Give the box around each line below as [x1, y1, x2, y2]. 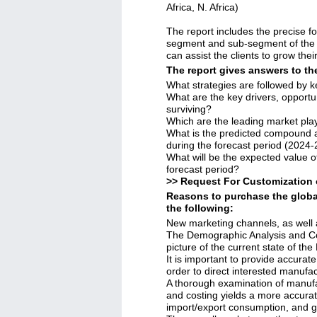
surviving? [166, 103, 212, 115]
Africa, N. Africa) [166, 1, 238, 13]
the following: [166, 202, 234, 214]
